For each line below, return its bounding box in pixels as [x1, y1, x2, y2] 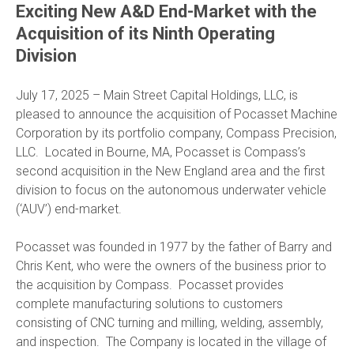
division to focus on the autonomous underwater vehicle [16, 182, 326, 198]
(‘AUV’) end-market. [16, 201, 122, 217]
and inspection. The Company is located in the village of [16, 333, 326, 349]
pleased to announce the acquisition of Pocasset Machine [16, 106, 337, 122]
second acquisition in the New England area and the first [16, 163, 325, 179]
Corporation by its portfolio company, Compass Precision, [16, 125, 337, 141]
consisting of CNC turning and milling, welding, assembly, [16, 314, 323, 330]
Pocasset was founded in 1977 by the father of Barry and [16, 239, 332, 254]
